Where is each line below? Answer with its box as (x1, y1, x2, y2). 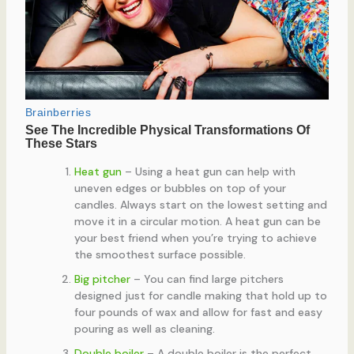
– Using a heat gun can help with (121, 164, 296, 179)
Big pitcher (73, 272, 130, 287)
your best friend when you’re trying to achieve (73, 231, 317, 246)
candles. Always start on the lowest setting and (73, 198, 327, 213)
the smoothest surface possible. (73, 247, 246, 262)
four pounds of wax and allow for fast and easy (73, 305, 322, 320)
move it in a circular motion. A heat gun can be (73, 214, 321, 229)
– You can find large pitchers (130, 272, 284, 287)
